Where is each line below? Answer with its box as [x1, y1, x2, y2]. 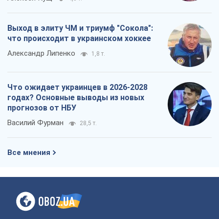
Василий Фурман [7, 118, 64, 128]
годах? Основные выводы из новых [7, 93, 144, 103]
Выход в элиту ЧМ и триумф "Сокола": [7, 23, 153, 33]
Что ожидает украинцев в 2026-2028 [7, 83, 148, 92]
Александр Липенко [7, 49, 75, 58]
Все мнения [7, 148, 50, 157]
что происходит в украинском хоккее [7, 34, 151, 44]
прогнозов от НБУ [7, 103, 76, 113]
